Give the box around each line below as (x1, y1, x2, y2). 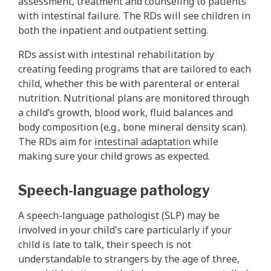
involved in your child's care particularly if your (18, 223, 232, 237)
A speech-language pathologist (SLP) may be (18, 208, 220, 222)
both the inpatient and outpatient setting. (18, 23, 208, 37)
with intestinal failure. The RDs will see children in (18, 8, 250, 22)
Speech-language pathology (18, 181, 210, 199)
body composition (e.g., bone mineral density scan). (18, 120, 247, 134)
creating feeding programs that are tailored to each (18, 62, 251, 76)
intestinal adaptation (94, 134, 191, 148)
